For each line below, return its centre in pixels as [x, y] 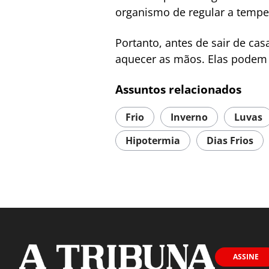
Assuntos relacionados [178, 89]
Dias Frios [230, 141]
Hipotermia [153, 141]
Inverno [189, 117]
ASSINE [246, 257]
